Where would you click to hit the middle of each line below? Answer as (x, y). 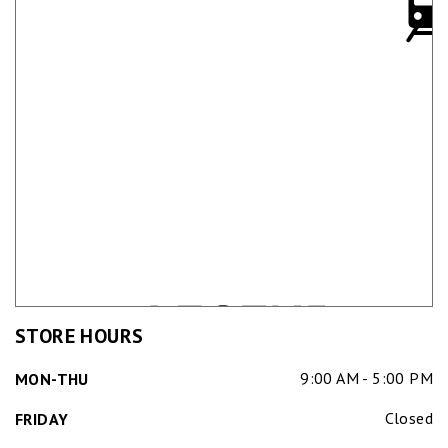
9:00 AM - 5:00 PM (366, 378)
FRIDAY (42, 419)
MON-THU (52, 379)
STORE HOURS (79, 336)
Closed (408, 418)
